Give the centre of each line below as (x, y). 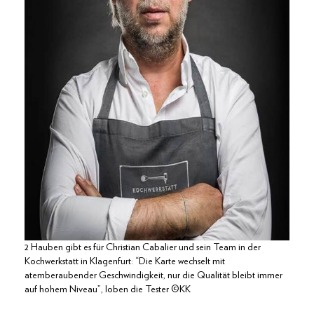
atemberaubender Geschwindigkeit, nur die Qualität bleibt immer (153, 276)
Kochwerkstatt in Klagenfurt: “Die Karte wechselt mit (125, 262)
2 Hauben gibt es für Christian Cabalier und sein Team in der (143, 248)
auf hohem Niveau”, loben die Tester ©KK (108, 290)
